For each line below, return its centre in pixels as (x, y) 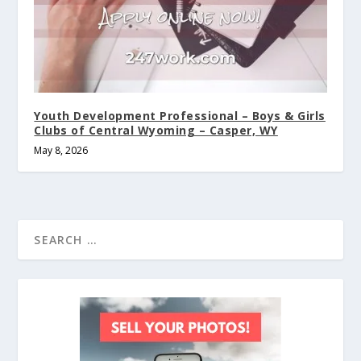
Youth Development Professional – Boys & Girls (180, 116)
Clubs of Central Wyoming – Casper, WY (156, 131)
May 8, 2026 (61, 151)
